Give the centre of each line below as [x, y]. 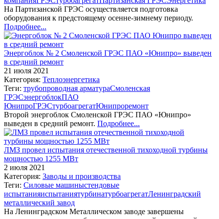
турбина [91, 194]
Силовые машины [54, 185]
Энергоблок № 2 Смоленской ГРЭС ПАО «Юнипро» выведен [108, 53]
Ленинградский [175, 194]
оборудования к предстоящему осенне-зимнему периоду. [99, 18]
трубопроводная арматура [67, 88]
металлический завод [39, 202]
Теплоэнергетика [71, 79]
